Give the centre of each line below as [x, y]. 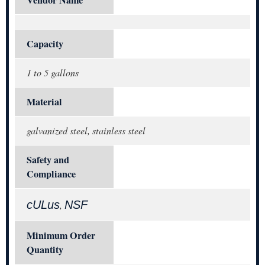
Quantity [45, 249]
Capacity [45, 43]
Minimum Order [61, 235]
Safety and [48, 159]
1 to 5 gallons [53, 72]
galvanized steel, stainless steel [86, 130]
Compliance [51, 174]
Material [44, 101]
